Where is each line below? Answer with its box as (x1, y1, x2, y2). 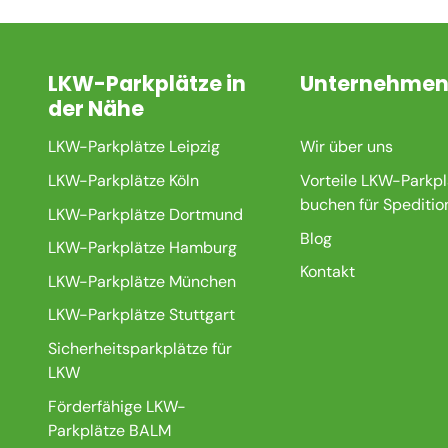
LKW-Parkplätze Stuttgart (47, 304, 235, 326)
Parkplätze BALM (47, 419, 171, 441)
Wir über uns (299, 136, 393, 158)
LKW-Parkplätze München (47, 270, 236, 292)
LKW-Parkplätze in (47, 68, 246, 98)
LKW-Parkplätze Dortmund (47, 203, 243, 225)
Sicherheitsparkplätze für (47, 338, 232, 360)
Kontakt (299, 261, 355, 283)
